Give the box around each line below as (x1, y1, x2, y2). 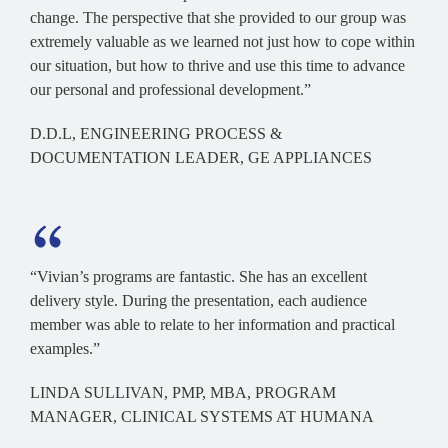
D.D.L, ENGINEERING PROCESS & (30, 124, 282, 142)
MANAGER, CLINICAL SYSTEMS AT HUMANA (30, 407, 374, 425)
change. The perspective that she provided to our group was (30, 8, 406, 26)
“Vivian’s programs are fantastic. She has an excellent (30, 267, 367, 285)
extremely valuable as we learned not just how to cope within (30, 32, 415, 50)
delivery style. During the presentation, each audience (30, 291, 367, 309)
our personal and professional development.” (30, 80, 311, 98)
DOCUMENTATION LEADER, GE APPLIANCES (30, 148, 372, 166)
